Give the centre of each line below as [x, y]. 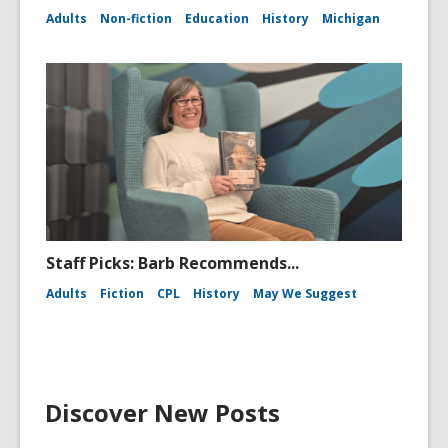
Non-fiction [136, 18]
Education [217, 18]
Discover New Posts [162, 412]
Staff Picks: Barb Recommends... [172, 263]
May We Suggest [305, 293]
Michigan [351, 18]
